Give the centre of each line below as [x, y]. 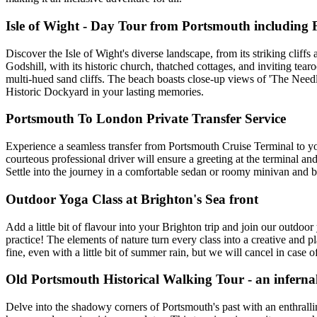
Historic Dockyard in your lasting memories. [105, 91]
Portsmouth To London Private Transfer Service [146, 119]
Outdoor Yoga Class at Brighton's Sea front [132, 199]
